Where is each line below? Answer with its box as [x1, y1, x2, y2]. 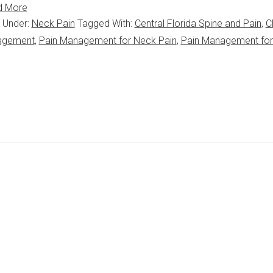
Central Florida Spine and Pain [134, 18, 261, 29]
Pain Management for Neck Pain [38, 35, 177, 46]
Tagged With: [77, 18, 135, 29]
